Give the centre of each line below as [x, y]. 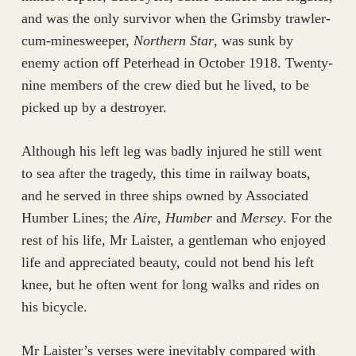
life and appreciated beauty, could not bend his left [167, 263]
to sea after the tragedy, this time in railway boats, [166, 174]
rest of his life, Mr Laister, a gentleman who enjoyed [173, 240]
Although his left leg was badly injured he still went [171, 151]
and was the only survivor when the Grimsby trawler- [176, 19]
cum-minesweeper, [77, 41]
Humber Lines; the [77, 218]
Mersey [261, 218]
